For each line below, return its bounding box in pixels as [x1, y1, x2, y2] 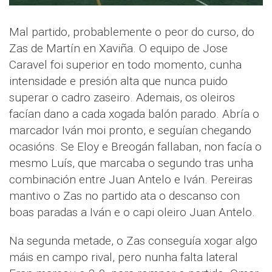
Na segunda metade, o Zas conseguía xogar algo [9, 234, 257, 248]
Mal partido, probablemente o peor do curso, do [9, 25, 254, 39]
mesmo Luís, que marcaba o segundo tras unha [9, 156, 253, 171]
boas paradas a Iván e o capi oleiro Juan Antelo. [9, 205, 255, 220]
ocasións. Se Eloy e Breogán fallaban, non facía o [9, 140, 262, 154]
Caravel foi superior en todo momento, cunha [9, 58, 242, 72]
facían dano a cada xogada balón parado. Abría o [9, 107, 259, 121]
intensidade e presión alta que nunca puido [9, 74, 228, 89]
